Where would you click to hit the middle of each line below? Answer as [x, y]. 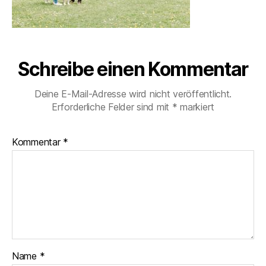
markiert [196, 107]
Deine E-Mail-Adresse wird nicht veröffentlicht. [133, 94]
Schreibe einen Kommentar [133, 69]
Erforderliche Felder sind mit [112, 107]
